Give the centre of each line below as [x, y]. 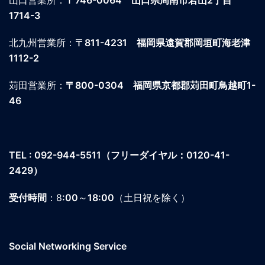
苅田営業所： [37, 85]
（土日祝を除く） [152, 198]
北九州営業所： [42, 43]
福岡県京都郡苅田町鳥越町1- [190, 85]
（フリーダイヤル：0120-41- [165, 155]
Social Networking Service [68, 246]
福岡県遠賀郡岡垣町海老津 [189, 43]
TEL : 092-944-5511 [55, 155]
